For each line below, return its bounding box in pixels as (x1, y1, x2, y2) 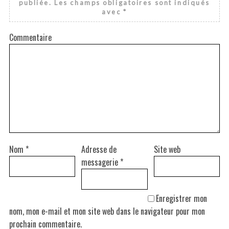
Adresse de (81, 143, 117, 155)
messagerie (81, 155, 121, 168)
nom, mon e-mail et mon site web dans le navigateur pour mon (9, 204, 205, 217)
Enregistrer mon (155, 192, 207, 204)
